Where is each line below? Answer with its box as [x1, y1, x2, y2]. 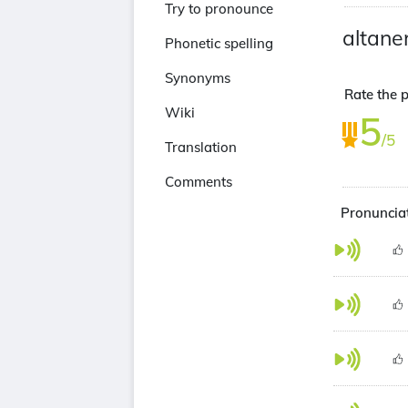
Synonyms [165, 69, 230, 87]
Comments [165, 173, 232, 190]
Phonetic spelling [165, 35, 273, 52]
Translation [165, 138, 237, 156]
